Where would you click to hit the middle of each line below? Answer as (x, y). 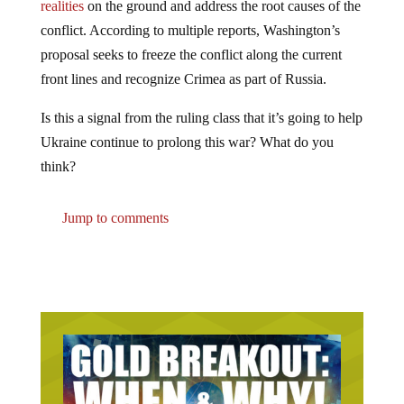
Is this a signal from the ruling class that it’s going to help (201, 103)
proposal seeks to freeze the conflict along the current (191, 40)
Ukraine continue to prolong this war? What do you (187, 127)
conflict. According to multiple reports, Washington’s (190, 15)
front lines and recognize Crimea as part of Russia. (183, 64)
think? (58, 151)
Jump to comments (113, 203)
